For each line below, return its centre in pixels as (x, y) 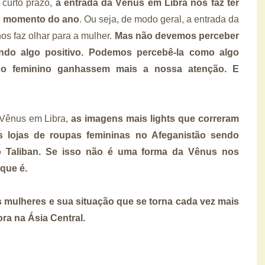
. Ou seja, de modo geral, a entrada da (159, 19)
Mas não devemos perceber (177, 35)
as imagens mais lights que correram (155, 118)
